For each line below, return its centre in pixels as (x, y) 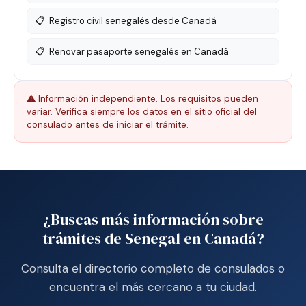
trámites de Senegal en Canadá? (153, 239)
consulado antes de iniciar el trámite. (108, 125)
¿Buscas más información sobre (153, 220)
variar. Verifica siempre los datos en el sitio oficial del (142, 112)
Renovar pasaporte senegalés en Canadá (139, 52)
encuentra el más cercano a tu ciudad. (153, 287)
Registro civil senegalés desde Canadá (133, 21)
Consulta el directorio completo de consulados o (153, 269)
